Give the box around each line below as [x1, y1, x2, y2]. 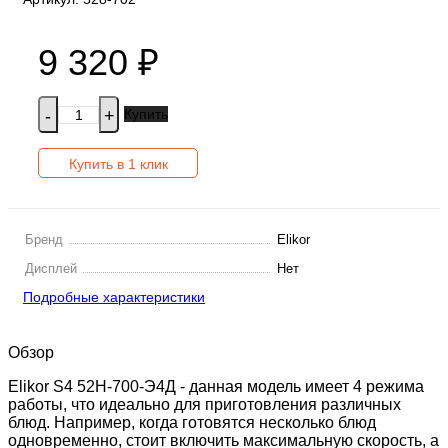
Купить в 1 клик [68, 156, 168, 173]
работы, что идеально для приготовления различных [8, 396, 401, 414]
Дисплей [25, 261, 77, 277]
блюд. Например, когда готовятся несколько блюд [8, 414, 376, 432]
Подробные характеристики [23, 289, 205, 306]
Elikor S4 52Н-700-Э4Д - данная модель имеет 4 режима [8, 378, 424, 396]
